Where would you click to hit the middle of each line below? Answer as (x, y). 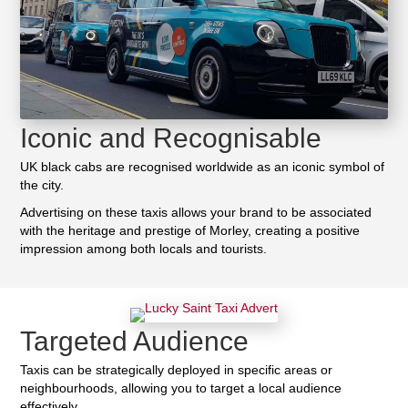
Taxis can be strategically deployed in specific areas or (177, 369)
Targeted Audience (135, 341)
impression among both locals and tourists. (144, 249)
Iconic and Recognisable (171, 138)
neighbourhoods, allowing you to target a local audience (181, 388)
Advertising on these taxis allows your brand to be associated (196, 213)
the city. (42, 185)
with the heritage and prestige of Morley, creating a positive (190, 231)
